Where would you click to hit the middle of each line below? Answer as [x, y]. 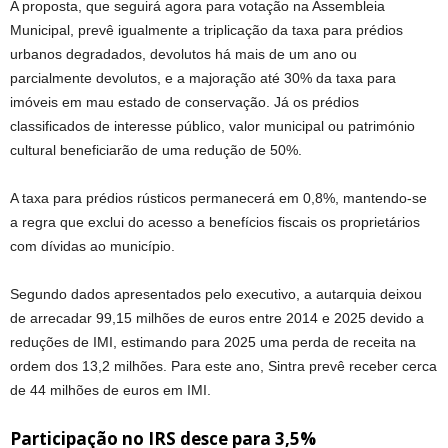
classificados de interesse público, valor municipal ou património [212, 126]
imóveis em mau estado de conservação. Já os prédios [184, 102]
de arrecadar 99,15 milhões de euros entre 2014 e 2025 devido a [217, 318]
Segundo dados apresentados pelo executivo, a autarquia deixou [216, 294]
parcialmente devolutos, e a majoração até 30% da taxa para [203, 78]
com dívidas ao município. [92, 246]
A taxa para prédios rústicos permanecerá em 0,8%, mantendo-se [218, 198]
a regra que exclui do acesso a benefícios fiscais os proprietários [215, 222]
